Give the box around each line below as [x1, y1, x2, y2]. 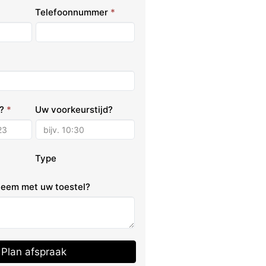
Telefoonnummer [35, 7, 111, 18]
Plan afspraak [1, 246, 67, 258]
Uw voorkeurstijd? [35, 104, 113, 116]
